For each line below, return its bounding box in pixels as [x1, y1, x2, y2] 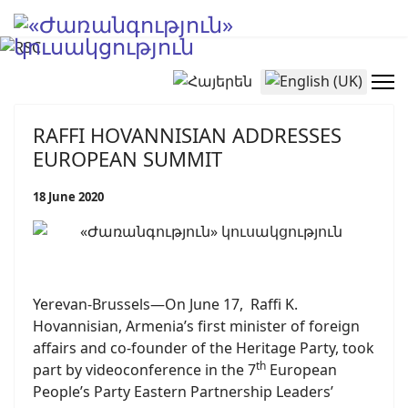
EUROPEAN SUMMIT [33, 145, 222, 172]
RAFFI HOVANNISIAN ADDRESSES [33, 121, 342, 148]
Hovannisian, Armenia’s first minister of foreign [33, 316, 360, 336]
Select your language [172, 68, 317, 89]
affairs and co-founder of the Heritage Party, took [33, 338, 374, 358]
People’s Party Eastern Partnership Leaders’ [33, 382, 333, 402]
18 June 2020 [33, 189, 104, 205]
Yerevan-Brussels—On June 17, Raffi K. [33, 294, 298, 314]
